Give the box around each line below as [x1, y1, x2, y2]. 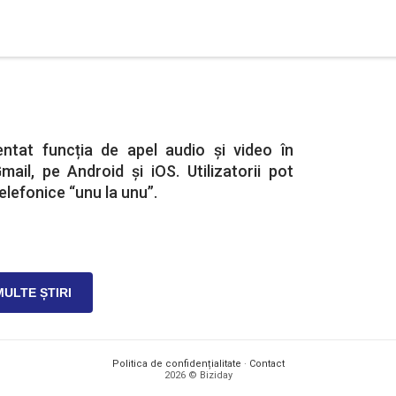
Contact [248, 358, 285, 369]
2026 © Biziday [164, 369, 232, 381]
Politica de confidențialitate [111, 358, 241, 369]
